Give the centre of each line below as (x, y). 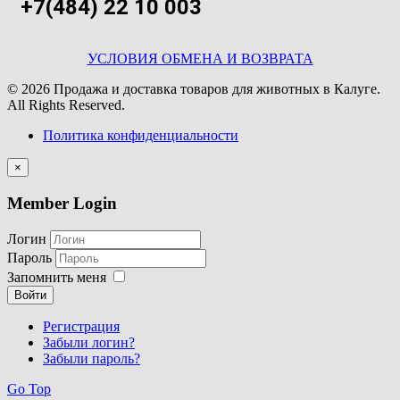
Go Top (29, 388)
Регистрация (81, 326)
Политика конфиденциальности (141, 136)
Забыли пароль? (92, 358)
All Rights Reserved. (66, 105)
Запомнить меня (57, 277)
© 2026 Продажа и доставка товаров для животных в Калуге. (194, 89)
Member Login (62, 204)
